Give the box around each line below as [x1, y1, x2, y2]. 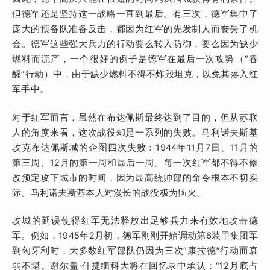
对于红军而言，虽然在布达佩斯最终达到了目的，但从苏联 [12, 111, 258, 123]
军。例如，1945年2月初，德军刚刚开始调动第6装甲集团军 [12, 230, 258, 242]
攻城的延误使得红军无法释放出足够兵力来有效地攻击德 [12, 215, 258, 227]
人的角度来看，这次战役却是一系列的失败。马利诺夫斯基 [12, 127, 258, 138]
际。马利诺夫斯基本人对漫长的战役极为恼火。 [12, 187, 206, 198]
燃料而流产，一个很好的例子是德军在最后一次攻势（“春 [12, 53, 258, 64]
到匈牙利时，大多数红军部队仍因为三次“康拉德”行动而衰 [12, 245, 258, 257]
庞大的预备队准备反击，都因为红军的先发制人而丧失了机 [12, 23, 258, 34]
